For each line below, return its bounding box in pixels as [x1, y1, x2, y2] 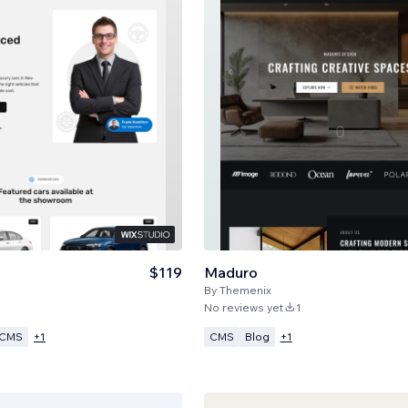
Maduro [203, 262, 258, 281]
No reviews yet [203, 300, 283, 314]
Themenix [219, 282, 271, 297]
